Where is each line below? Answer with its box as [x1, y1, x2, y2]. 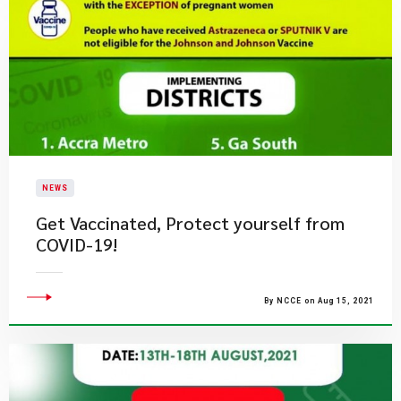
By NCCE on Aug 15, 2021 [264, 296, 374, 305]
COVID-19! [36, 233, 117, 256]
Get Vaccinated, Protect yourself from [36, 211, 345, 235]
